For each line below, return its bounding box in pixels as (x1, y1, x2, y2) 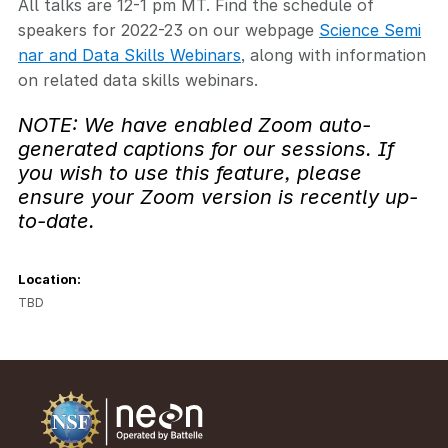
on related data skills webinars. (18, 70, 258, 90)
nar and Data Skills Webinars (18, 45, 241, 65)
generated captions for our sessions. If (18, 137, 394, 161)
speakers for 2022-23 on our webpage (18, 20, 319, 40)
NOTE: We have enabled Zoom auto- (18, 113, 371, 137)
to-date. (18, 209, 95, 233)
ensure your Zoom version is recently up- (18, 185, 418, 209)
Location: (18, 271, 81, 287)
